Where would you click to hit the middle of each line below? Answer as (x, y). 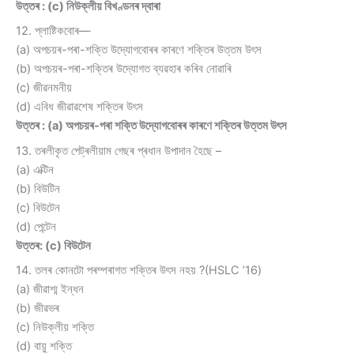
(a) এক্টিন (35, 169)
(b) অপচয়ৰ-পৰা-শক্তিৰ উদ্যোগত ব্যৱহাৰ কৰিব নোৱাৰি (124, 69)
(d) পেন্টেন (36, 226)
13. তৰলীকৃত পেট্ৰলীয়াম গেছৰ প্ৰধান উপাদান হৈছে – (119, 151)
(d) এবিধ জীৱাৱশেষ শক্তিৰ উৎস (79, 107)
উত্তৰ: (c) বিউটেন (53, 245)
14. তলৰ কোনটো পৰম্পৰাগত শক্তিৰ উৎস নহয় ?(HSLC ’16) (139, 270)
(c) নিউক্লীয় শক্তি (55, 327)
